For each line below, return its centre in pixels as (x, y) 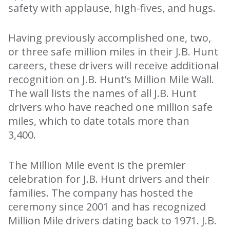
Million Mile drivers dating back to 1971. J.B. (112, 220)
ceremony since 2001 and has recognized (107, 206)
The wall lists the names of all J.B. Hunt (102, 93)
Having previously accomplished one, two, (110, 38)
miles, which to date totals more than (99, 121)
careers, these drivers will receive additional (113, 66)
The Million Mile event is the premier (97, 165)
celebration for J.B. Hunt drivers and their (109, 179)
